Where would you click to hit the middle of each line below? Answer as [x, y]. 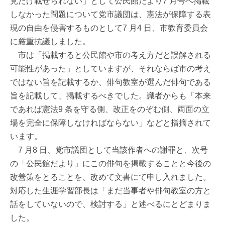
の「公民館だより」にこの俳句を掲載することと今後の [110, 164]
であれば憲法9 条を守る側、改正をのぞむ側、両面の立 [110, 109]
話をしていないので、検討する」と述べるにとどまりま [110, 204]
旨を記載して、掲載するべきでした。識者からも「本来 [110, 96]
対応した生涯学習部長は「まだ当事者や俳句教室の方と [110, 191]
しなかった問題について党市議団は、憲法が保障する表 [110, 15]
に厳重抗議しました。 [50, 42]
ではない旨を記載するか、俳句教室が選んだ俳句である [110, 82]
